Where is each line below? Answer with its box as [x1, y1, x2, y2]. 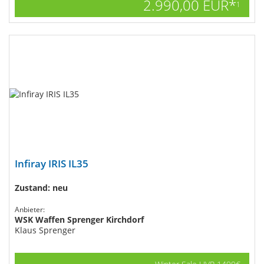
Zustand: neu [15, 182, 68, 193]
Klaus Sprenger [15, 225, 75, 236]
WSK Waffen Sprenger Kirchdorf [15, 214, 144, 225]
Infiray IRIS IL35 [15, 157, 88, 170]
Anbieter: [15, 204, 45, 214]
